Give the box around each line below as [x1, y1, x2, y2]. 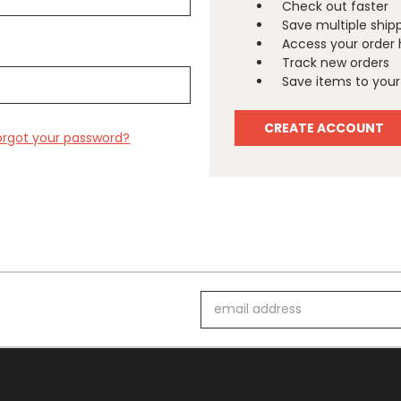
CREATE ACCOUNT [264, 118, 385, 137]
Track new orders [282, 54, 390, 72]
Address [200, 309, 250, 328]
